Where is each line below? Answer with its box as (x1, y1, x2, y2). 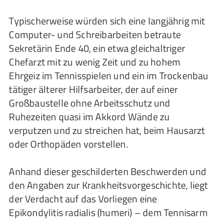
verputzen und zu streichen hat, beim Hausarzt (9, 123, 205, 138)
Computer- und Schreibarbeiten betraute (9, 27, 181, 42)
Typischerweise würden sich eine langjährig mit (9, 13, 205, 28)
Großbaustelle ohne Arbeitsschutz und (9, 95, 171, 110)
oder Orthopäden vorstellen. (9, 136, 128, 152)
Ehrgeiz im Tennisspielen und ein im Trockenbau (9, 68, 209, 83)
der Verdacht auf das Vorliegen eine (9, 191, 157, 206)
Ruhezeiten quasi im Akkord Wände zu (9, 109, 170, 124)
